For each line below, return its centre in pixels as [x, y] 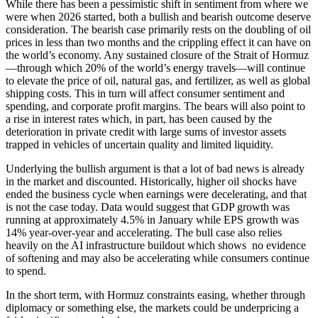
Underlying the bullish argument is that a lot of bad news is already [155, 168]
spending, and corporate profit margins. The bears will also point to [155, 106]
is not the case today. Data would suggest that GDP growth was [148, 207]
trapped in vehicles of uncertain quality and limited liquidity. [139, 144]
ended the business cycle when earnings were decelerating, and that [156, 194]
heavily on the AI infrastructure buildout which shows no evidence [156, 245]
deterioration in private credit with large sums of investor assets [146, 131]
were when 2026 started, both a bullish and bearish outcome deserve [158, 16]
